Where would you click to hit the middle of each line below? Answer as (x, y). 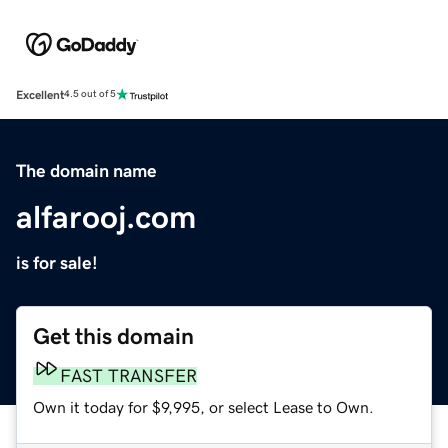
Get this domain (113, 336)
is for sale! (57, 262)
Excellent (40, 94)
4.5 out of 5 (90, 94)
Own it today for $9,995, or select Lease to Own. (203, 406)
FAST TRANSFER (128, 375)
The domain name (86, 170)
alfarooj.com (106, 216)
